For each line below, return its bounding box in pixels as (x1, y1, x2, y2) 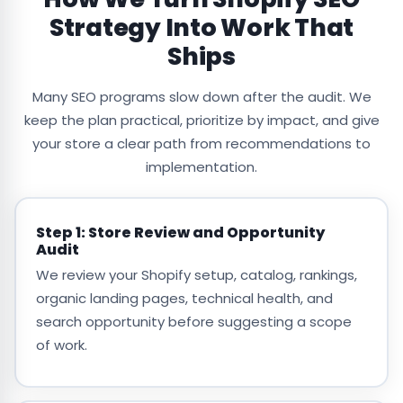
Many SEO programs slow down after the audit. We (31, 87, 372, 107)
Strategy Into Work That (49, 11, 354, 45)
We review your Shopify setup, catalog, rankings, (35, 264, 357, 284)
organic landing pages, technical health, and (35, 288, 333, 308)
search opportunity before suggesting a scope (35, 311, 352, 331)
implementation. (146, 157, 257, 177)
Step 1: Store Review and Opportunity (35, 221, 325, 243)
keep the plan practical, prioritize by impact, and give (23, 111, 380, 130)
